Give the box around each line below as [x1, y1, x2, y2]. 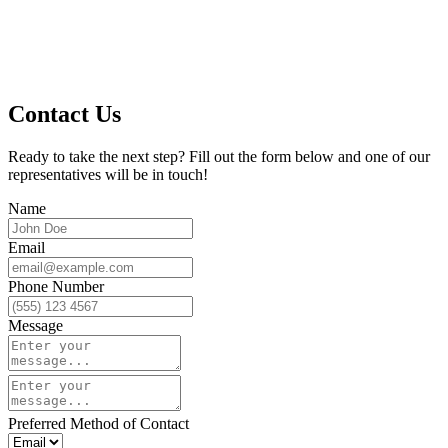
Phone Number [8, 277, 104, 295]
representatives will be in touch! [8, 165, 208, 183]
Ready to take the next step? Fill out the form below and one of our [8, 147, 430, 165]
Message [8, 316, 63, 334]
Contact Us [8, 100, 121, 127]
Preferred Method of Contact [8, 414, 189, 432]
